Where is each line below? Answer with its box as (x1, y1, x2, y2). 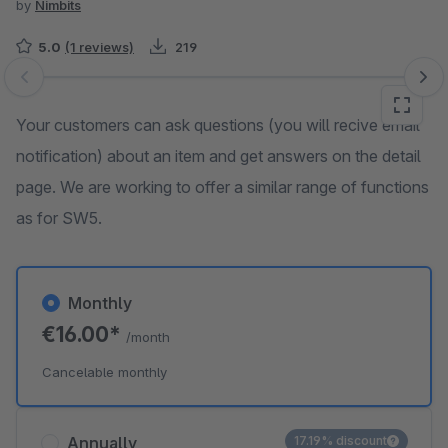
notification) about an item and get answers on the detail (16, 146, 421, 166)
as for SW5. (16, 208, 102, 228)
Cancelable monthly (42, 364, 167, 380)
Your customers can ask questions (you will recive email (16, 115, 420, 135)
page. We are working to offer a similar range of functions (16, 177, 429, 197)
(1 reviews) (65, 39, 134, 55)
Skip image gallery (15, 77, 146, 97)
